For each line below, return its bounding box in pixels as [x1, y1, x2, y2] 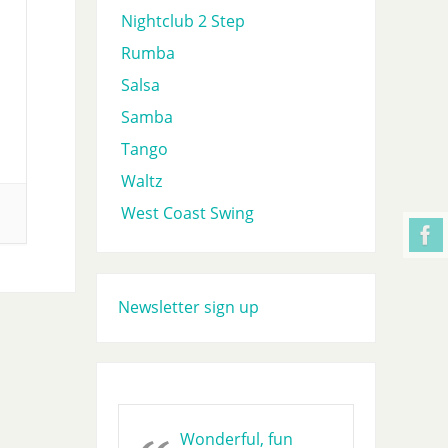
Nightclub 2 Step [120, 9, 245, 32]
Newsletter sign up [117, 296, 259, 319]
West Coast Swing [120, 201, 254, 224]
